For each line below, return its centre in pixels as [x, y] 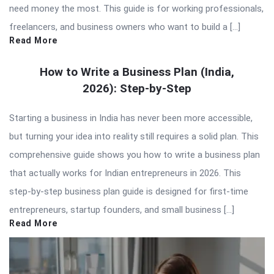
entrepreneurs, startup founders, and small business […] [122, 210]
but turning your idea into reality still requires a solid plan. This [134, 137]
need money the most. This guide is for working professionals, [136, 9]
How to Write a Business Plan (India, [137, 72]
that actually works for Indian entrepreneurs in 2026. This [125, 173]
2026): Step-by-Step [137, 89]
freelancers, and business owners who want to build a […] [125, 27]
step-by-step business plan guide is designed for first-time [129, 192]
